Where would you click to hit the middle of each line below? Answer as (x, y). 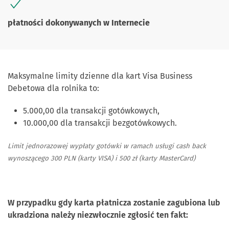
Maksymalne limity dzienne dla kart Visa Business (100, 76)
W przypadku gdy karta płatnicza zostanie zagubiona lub (114, 203)
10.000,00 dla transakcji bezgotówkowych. (100, 123)
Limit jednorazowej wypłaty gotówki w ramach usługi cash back (107, 146)
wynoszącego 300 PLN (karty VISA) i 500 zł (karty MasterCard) (101, 158)
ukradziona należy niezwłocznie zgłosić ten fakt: (100, 215)
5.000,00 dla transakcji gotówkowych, (91, 111)
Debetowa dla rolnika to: (53, 88)
